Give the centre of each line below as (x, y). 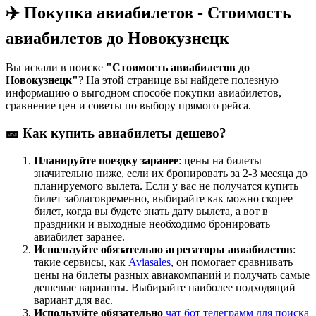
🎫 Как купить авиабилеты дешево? (116, 133)
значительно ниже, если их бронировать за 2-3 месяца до (171, 173)
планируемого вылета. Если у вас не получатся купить (166, 186)
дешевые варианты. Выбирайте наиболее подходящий (165, 287)
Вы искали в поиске (56, 68)
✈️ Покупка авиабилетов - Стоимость (148, 12)
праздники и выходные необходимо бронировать (152, 224)
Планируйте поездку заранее (106, 160)
